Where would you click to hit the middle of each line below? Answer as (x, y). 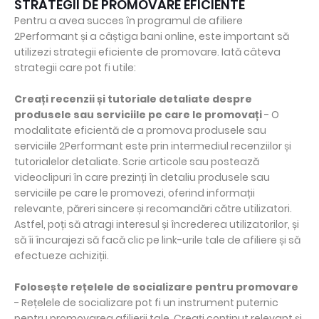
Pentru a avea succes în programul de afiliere (129, 21)
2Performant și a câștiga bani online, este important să (152, 37)
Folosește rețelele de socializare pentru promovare (156, 287)
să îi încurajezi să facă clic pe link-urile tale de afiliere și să (157, 240)
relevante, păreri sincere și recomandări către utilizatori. (153, 209)
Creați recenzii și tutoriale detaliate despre (133, 99)
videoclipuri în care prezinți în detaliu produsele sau (142, 178)
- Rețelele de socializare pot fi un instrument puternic (146, 303)
